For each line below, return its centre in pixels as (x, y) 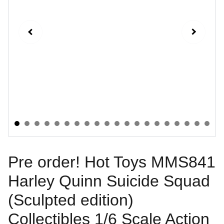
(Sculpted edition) (71, 200)
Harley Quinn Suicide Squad (109, 181)
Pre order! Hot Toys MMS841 (112, 162)
